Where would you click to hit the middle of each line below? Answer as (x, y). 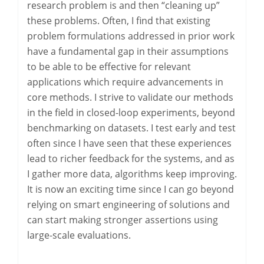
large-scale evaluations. (79, 235)
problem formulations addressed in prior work (131, 36)
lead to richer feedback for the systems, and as (131, 159)
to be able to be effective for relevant (109, 67)
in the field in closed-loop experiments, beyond (131, 113)
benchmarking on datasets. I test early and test (131, 128)
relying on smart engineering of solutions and (128, 204)
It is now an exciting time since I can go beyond (131, 189)
